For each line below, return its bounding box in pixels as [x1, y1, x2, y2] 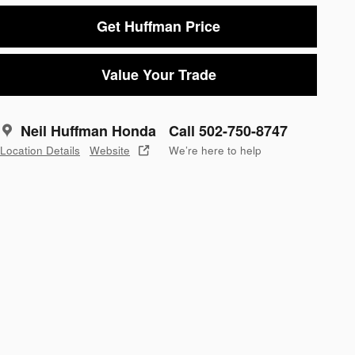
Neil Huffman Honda [21, 120, 156, 142]
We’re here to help [169, 143, 261, 158]
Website [90, 143, 130, 158]
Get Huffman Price [97, 15, 220, 36]
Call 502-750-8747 [169, 120, 288, 142]
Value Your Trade [101, 63, 216, 85]
